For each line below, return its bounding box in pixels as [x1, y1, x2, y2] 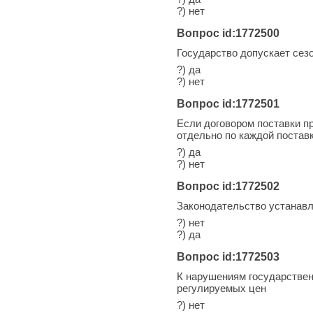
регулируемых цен [177, 282, 266, 294]
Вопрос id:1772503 [177, 250, 279, 263]
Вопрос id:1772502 [177, 180, 279, 192]
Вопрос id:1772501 [177, 97, 279, 110]
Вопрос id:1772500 [177, 27, 279, 39]
